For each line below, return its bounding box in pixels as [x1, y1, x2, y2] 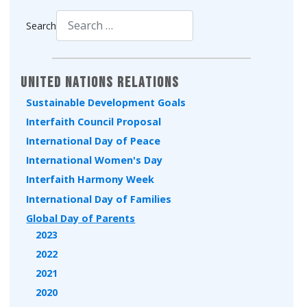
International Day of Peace [26, 134, 161, 148]
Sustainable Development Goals [26, 95, 186, 109]
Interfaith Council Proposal [26, 114, 162, 128]
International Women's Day [26, 153, 163, 167]
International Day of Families [26, 192, 172, 206]
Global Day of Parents [26, 211, 136, 225]
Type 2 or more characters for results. [56, 40, 228, 54]
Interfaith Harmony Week [26, 173, 155, 186]
